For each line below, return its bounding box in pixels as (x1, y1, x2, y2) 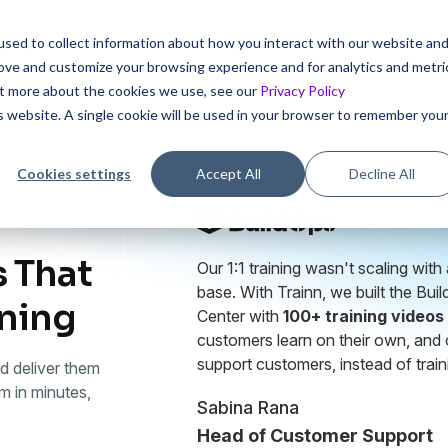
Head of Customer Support (197, 425, 433, 446)
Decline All (349, 164, 416, 182)
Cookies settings (17, 164, 132, 182)
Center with (197, 306, 283, 326)
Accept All (195, 164, 261, 182)
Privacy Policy (259, 81, 345, 99)
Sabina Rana (197, 397, 299, 418)
